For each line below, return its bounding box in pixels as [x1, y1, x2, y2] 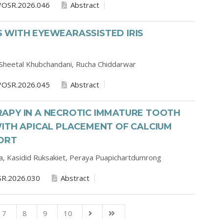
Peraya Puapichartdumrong [69, 153, 161, 162]
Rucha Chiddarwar [76, 59, 136, 69]
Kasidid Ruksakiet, [7, 153, 69, 162]
